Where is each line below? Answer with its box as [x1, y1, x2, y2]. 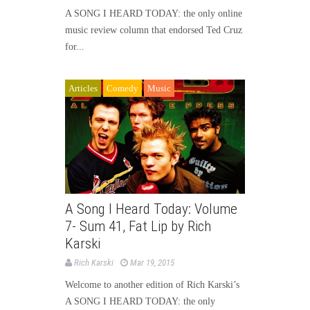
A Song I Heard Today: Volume [65, 201, 237, 218]
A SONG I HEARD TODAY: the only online [65, 8, 242, 19]
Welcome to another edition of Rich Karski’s [65, 280, 239, 291]
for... [65, 41, 84, 52]
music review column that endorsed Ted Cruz [65, 24, 242, 35]
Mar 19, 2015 [130, 257, 174, 268]
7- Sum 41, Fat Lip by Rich [65, 218, 211, 235]
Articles [69, 82, 98, 93]
